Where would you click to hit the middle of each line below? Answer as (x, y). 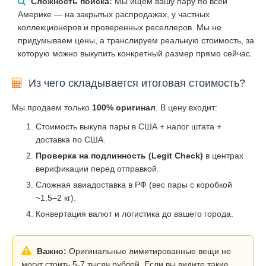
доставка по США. (71, 139)
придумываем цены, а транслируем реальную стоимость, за (136, 40)
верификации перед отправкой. (97, 168)
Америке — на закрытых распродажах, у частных (114, 14)
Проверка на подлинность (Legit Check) (119, 155)
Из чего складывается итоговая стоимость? (135, 83)
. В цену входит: (186, 107)
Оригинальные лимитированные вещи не (149, 251)
